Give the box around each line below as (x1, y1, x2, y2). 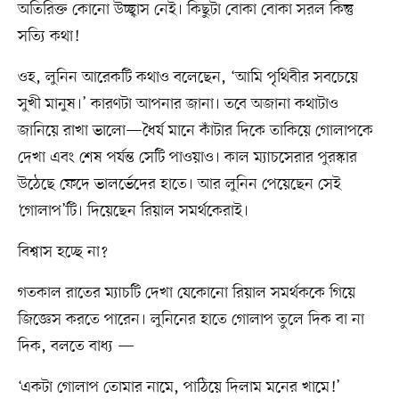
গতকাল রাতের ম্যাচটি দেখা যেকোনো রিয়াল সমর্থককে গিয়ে (17, 282, 355, 305)
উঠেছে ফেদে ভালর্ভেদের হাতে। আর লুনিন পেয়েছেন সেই (17, 174, 341, 196)
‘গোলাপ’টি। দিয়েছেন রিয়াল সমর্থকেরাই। (17, 200, 248, 223)
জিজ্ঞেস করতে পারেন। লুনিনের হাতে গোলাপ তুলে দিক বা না (17, 309, 364, 331)
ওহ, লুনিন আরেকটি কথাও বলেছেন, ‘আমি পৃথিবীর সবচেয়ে (17, 67, 358, 89)
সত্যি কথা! (17, 26, 79, 48)
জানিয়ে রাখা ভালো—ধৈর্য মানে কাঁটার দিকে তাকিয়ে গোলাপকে (17, 120, 373, 142)
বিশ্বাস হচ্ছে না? (17, 241, 108, 264)
